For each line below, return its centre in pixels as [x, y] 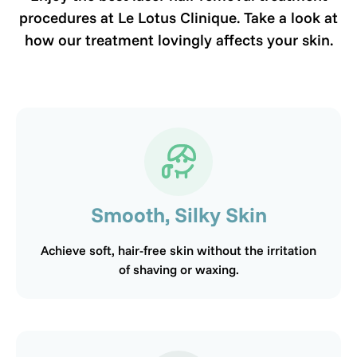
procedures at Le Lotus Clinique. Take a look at [178, 17]
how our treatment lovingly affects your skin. [178, 39]
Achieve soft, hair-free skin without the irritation [178, 250]
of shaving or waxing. [178, 269]
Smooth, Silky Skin [178, 214]
